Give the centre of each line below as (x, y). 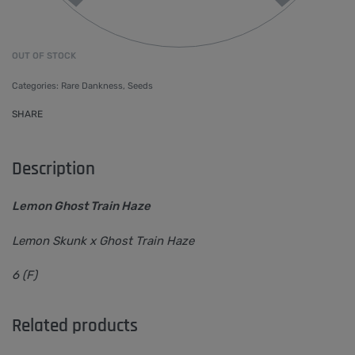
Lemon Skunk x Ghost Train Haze (103, 240)
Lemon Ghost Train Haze (82, 206)
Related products (75, 326)
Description (53, 170)
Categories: (36, 86)
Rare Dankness (92, 86)
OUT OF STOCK (44, 55)
